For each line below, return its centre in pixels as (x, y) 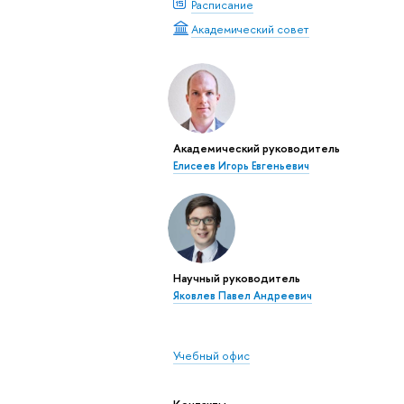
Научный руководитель (236, 278)
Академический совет (250, 28)
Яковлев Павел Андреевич (242, 296)
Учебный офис (211, 356)
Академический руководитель (256, 148)
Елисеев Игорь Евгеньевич (241, 166)
